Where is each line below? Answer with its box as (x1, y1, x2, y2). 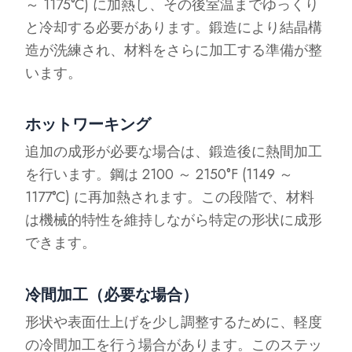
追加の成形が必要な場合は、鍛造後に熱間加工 (25, 141, 323, 162)
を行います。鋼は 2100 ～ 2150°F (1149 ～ (25, 164, 294, 185)
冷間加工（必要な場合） (25, 283, 199, 306)
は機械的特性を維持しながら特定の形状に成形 (25, 210, 323, 230)
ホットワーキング (25, 113, 152, 136)
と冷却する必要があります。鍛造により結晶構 (25, 16, 323, 38)
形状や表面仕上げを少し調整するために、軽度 (25, 311, 323, 332)
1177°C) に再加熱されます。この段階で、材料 (25, 187, 315, 207)
